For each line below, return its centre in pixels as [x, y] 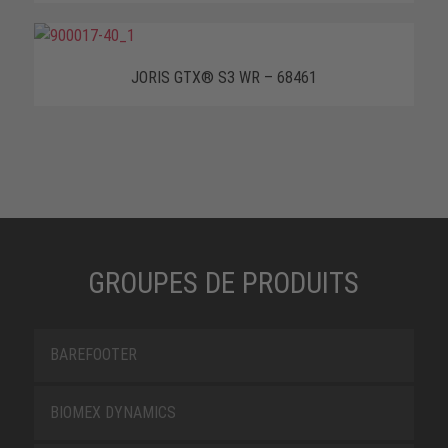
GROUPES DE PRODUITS [224, 282]
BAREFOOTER [93, 355]
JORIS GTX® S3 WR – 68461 [223, 77]
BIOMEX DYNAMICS [112, 412]
